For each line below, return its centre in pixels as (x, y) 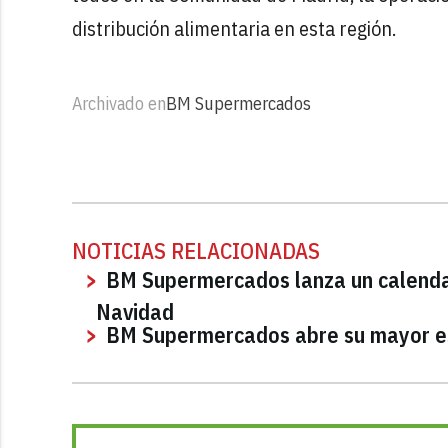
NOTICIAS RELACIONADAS (196, 250)
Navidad (135, 306)
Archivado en (119, 103)
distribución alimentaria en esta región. (234, 28)
